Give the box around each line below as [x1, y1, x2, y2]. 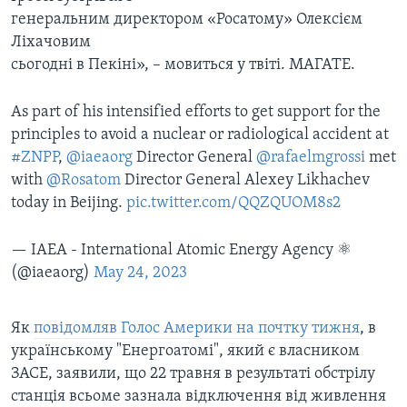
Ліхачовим [11, 34, 91, 52]
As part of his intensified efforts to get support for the [11, 104, 381, 122]
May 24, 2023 [94, 264, 187, 283]
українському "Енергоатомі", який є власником [11, 342, 360, 361]
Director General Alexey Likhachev [121, 172, 370, 190]
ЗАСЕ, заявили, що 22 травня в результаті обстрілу [11, 365, 375, 383]
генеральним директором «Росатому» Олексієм [11, 11, 362, 29]
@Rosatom [46, 172, 121, 190]
